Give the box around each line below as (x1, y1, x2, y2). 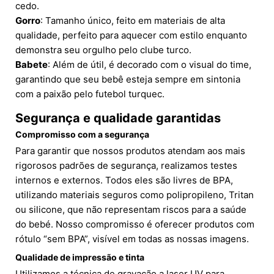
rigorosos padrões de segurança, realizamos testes (15, 160, 237, 172)
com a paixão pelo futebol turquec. (15, 88, 165, 100)
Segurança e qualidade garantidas (15, 111, 221, 126)
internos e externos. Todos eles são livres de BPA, (15, 174, 233, 187)
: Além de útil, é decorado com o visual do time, (48, 59, 251, 71)
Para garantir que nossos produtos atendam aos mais (15, 145, 245, 157)
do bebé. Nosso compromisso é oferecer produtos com (15, 218, 254, 231)
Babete (15, 59, 48, 71)
